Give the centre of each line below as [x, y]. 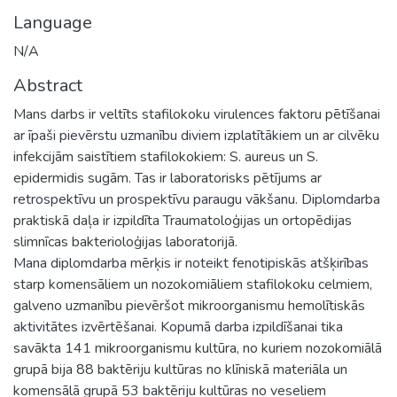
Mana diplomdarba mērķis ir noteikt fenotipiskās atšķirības [191, 263]
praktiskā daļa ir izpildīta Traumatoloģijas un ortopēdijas [183, 220]
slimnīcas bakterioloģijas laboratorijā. [125, 241]
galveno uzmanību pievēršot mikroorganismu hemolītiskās [189, 305]
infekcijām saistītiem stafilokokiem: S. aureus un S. [166, 156]
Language [53, 22]
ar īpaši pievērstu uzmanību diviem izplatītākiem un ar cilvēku [196, 135]
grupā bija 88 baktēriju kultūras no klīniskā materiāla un [180, 369]
